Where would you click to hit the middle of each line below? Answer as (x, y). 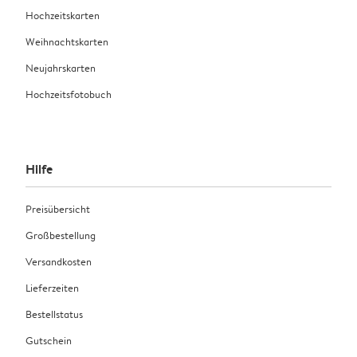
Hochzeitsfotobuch (69, 94)
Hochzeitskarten (63, 15)
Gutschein (49, 340)
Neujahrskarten (61, 67)
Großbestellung (61, 235)
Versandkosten (59, 261)
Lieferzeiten (52, 287)
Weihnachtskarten (67, 41)
